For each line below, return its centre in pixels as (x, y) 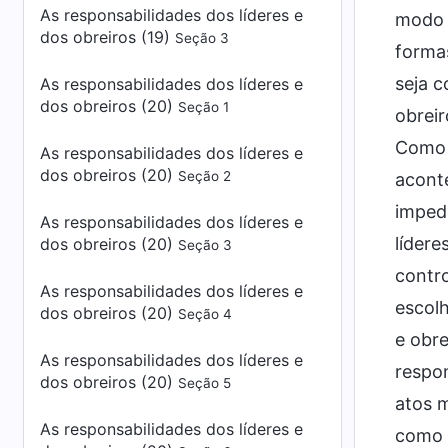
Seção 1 (203, 107)
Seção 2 (204, 176)
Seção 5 (204, 383)
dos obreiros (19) (107, 37)
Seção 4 (205, 314)
